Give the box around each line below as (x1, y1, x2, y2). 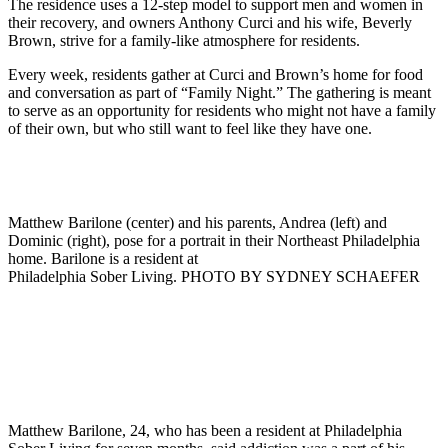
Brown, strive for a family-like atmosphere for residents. (8, 31, 360, 49)
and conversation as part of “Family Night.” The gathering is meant (8, 83, 431, 101)
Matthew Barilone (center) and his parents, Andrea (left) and (8, 213, 387, 231)
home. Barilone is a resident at (8, 249, 198, 267)
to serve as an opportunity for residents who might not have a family (8, 101, 436, 119)
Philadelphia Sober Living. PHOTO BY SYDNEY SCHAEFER (8, 267, 420, 285)
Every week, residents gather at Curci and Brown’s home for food (8, 65, 423, 83)
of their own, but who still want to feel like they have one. (8, 119, 372, 137)
